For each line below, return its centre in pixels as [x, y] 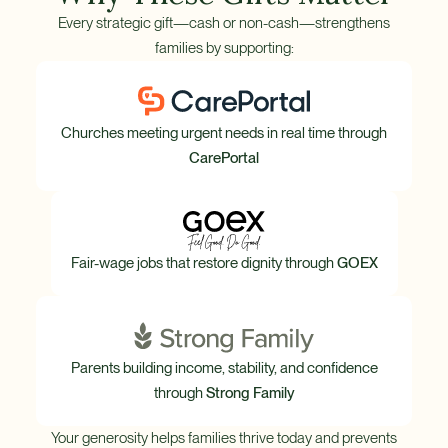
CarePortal [224, 158]
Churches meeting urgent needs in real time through [224, 133]
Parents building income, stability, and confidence [224, 368]
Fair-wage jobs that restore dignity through [203, 263]
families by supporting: [224, 48]
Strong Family [250, 393]
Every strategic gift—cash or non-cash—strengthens [224, 23]
